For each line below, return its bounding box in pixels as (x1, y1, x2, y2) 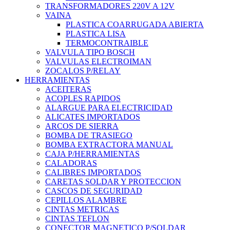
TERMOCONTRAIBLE (66, 39, 148, 48)
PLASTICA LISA (66, 29, 126, 39)
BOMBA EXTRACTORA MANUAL (45, 140, 173, 149)
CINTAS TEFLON (45, 214, 109, 223)
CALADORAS (45, 159, 97, 168)
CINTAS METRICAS (45, 205, 119, 214)
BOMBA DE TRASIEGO (45, 131, 132, 140)
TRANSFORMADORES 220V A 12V (45, 2, 175, 11)
